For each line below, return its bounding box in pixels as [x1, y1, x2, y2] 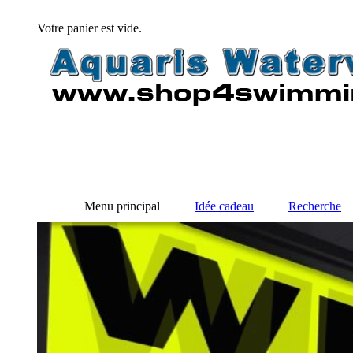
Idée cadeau [195, 199, 254, 213]
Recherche [288, 199, 341, 213]
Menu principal [84, 199, 160, 213]
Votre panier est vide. [37, 21, 142, 35]
